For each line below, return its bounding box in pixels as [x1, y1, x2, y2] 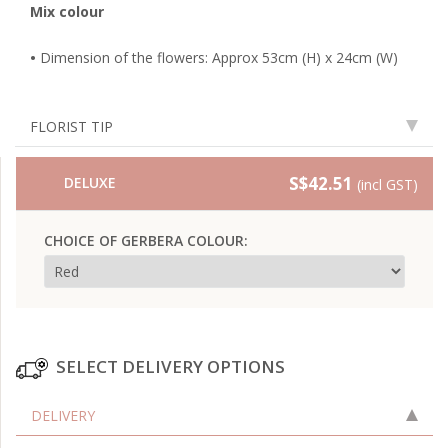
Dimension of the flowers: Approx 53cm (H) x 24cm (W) [40, 48, 398, 67]
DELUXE [64, 173, 116, 192]
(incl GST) [357, 175, 418, 194]
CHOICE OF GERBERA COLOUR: [44, 231, 248, 250]
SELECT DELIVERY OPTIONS [56, 355, 285, 378]
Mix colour [30, 2, 104, 21]
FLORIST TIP [30, 117, 113, 136]
